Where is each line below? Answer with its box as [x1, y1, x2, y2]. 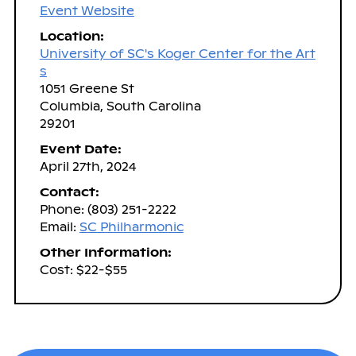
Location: [39, 28, 104, 44]
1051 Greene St [39, 80, 134, 96]
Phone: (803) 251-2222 [39, 201, 176, 217]
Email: [39, 219, 79, 234]
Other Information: [39, 244, 172, 260]
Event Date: [39, 141, 122, 157]
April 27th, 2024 [39, 158, 137, 174]
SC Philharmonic [79, 219, 184, 234]
